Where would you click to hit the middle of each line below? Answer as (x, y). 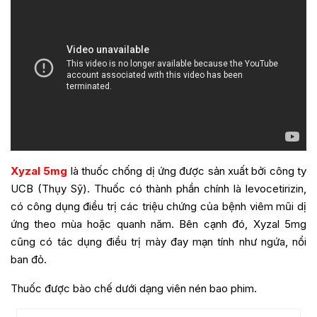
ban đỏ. (29, 260)
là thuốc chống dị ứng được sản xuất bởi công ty (187, 171)
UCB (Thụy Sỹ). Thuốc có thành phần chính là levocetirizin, (158, 189)
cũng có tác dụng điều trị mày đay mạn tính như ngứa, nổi (158, 242)
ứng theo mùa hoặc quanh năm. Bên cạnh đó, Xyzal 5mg (158, 224)
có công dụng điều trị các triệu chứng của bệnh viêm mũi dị (158, 207)
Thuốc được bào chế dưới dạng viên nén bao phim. (135, 289)
